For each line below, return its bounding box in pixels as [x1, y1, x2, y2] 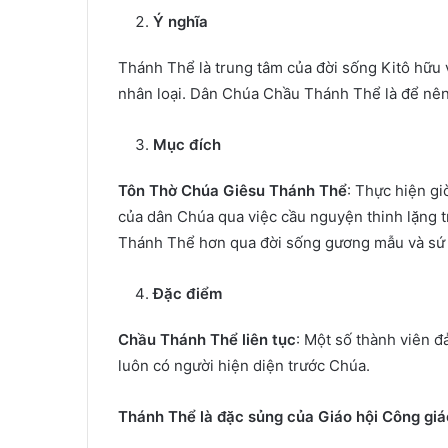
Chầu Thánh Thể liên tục [118, 330, 296, 349]
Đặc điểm [153, 284, 222, 303]
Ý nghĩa [153, 12, 208, 31]
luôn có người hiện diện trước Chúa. [118, 356, 370, 375]
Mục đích [153, 135, 221, 154]
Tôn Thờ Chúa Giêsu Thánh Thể [118, 181, 347, 200]
